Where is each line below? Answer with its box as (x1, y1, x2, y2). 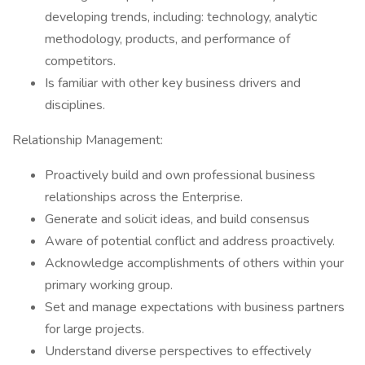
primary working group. (45, 276, 173, 294)
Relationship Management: (12, 131, 163, 149)
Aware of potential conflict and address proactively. (45, 232, 335, 250)
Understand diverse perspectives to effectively (45, 342, 311, 360)
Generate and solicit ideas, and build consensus (45, 210, 310, 228)
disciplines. (45, 96, 105, 114)
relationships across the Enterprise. (45, 188, 243, 206)
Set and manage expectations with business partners (45, 298, 345, 316)
